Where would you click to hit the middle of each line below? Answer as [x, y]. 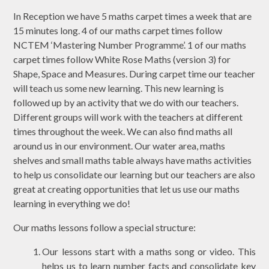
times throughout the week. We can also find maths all [123, 131]
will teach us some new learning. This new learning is [119, 88]
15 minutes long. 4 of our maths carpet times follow [118, 30]
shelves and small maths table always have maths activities [133, 160]
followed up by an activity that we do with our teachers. [126, 102]
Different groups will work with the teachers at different [128, 116]
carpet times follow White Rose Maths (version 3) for [122, 59]
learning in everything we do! [72, 203]
